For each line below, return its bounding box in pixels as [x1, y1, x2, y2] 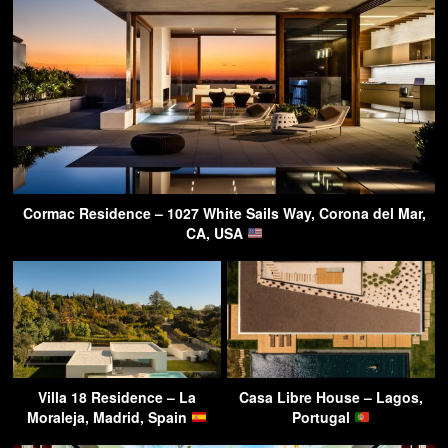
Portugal [292, 406, 355, 427]
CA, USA [185, 222, 247, 243]
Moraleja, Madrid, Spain [27, 406, 192, 427]
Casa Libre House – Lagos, [239, 386, 423, 407]
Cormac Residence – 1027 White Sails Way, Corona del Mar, [22, 202, 426, 223]
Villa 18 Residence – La [38, 386, 196, 407]
